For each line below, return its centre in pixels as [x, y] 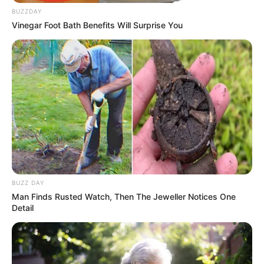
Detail [23, 208]
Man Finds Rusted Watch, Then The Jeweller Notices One [124, 197]
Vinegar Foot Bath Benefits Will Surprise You [97, 25]
